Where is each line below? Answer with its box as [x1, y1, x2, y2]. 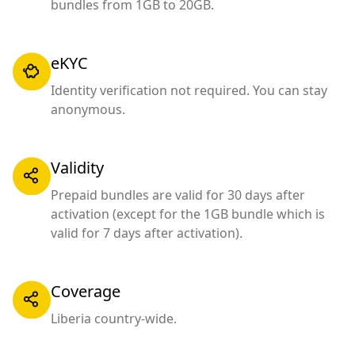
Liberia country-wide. [51, 310, 177, 327]
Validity [51, 157, 104, 178]
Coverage [51, 281, 120, 302]
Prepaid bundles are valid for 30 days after [51, 186, 305, 204]
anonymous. [51, 101, 125, 118]
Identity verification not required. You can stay [51, 82, 327, 99]
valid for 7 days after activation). [51, 224, 242, 242]
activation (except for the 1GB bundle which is [51, 205, 325, 223]
